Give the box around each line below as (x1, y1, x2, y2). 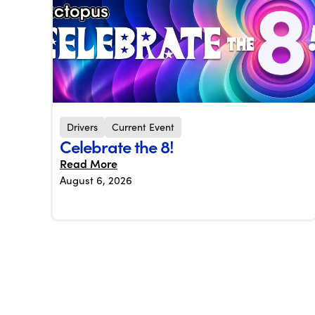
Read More (60, 155, 117, 171)
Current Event (112, 120, 174, 134)
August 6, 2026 (60, 173, 132, 187)
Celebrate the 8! (60, 134, 174, 158)
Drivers (67, 120, 98, 134)
